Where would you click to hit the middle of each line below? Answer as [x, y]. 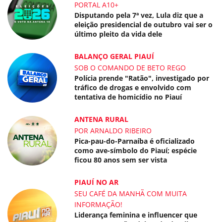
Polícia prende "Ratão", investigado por [142, 78]
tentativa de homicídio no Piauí [128, 97]
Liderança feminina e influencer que [136, 215]
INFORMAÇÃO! [99, 204]
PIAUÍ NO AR [97, 182]
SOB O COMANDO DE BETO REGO [130, 68]
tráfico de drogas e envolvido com [133, 87]
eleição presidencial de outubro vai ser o [144, 25]
